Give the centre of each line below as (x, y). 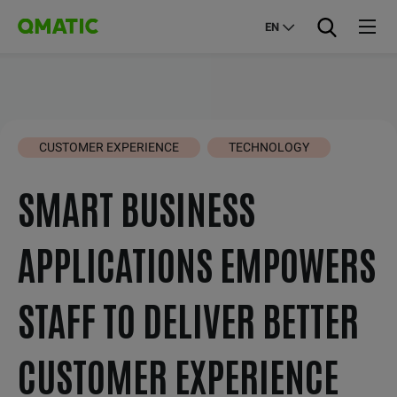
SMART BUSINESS (136, 207)
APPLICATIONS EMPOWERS (197, 263)
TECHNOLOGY (269, 147)
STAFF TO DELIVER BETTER (188, 319)
